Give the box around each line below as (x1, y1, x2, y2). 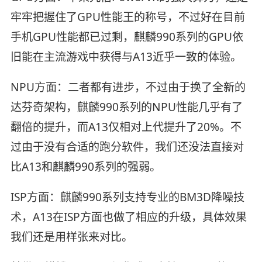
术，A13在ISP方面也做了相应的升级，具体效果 (10, 209, 247, 225)
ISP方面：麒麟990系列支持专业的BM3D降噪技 (10, 189, 244, 205)
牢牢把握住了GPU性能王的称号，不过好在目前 (10, 9, 245, 25)
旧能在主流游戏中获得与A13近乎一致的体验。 (10, 49, 242, 65)
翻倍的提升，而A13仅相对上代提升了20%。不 (10, 119, 242, 135)
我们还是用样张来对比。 (10, 229, 133, 245)
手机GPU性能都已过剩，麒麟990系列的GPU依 (10, 29, 243, 45)
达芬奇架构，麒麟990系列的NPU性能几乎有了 (10, 99, 243, 115)
